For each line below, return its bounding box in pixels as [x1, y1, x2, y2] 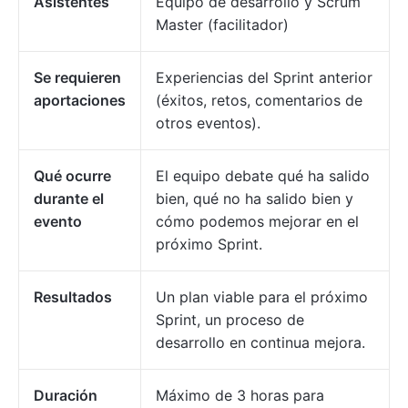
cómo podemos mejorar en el [156, 211, 359, 230]
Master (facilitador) [156, 15, 289, 34]
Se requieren [34, 67, 121, 87]
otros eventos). [156, 113, 260, 132]
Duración [34, 385, 97, 404]
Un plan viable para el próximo [156, 287, 368, 306]
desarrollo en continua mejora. [156, 332, 365, 352]
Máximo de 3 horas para [156, 385, 324, 404]
